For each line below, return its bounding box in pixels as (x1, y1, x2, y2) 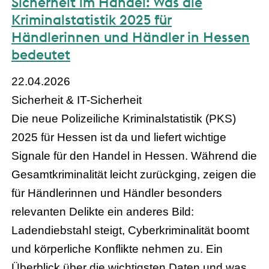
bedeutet (11, 45, 70, 63)
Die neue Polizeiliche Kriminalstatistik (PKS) (11, 112, 236, 125)
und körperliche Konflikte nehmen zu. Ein (11, 242, 223, 255)
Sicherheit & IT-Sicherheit (11, 93, 142, 106)
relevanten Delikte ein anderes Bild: (11, 205, 194, 218)
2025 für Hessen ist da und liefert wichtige (11, 130, 226, 144)
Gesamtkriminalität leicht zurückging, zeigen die (11, 168, 256, 181)
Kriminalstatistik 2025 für (11, 10, 172, 28)
